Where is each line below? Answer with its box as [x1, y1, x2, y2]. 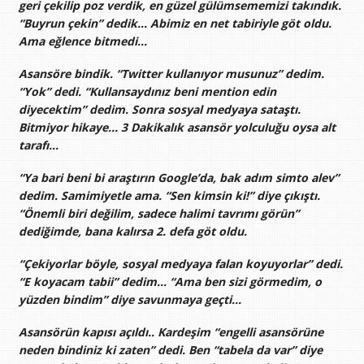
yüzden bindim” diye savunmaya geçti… [18, 292, 241, 308]
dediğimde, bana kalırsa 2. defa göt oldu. [18, 223, 247, 240]
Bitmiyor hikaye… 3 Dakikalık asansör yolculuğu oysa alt [18, 119, 336, 135]
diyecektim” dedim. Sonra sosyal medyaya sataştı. [18, 101, 301, 117]
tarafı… [18, 136, 58, 153]
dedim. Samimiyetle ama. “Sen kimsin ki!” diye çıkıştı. [18, 188, 320, 204]
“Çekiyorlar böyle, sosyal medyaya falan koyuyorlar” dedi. [18, 256, 343, 272]
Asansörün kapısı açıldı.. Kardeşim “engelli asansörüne [18, 324, 323, 340]
